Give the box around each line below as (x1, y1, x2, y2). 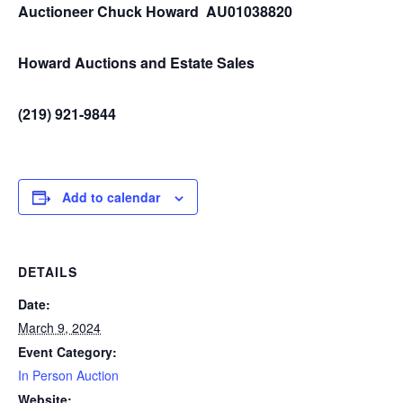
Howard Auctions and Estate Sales (18, 52, 255, 73)
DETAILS (18, 263, 77, 281)
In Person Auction (18, 366, 119, 384)
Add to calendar (62, 188, 160, 206)
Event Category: (18, 343, 117, 361)
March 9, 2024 (18, 318, 101, 336)
